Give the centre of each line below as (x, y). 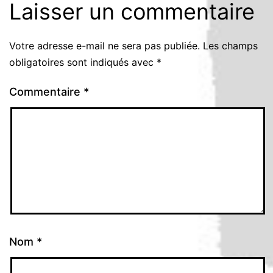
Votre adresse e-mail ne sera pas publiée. (105, 45)
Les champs (230, 45)
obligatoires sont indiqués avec (83, 62)
